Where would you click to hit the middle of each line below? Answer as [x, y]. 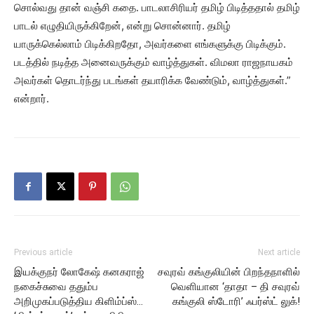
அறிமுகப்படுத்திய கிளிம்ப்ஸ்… [78, 302]
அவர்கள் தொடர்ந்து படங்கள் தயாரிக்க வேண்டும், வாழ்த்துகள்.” [152, 81]
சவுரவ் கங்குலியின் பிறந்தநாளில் [229, 272]
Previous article [43, 253]
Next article [279, 253]
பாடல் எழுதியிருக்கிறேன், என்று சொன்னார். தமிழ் [122, 26]
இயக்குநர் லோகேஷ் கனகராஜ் [79, 272]
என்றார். [32, 99]
